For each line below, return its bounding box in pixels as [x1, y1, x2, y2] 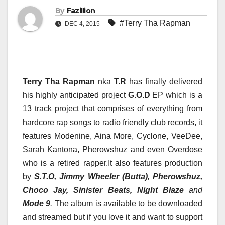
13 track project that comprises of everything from [23, 104, 202, 114]
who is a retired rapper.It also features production [23, 159, 202, 168]
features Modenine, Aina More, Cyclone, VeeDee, [23, 132, 202, 141]
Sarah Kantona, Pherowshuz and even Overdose [23, 145, 202, 154]
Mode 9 [23, 199, 51, 208]
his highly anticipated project [23, 91, 128, 100]
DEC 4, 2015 [63, 20, 101, 28]
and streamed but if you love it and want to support [23, 213, 202, 222]
